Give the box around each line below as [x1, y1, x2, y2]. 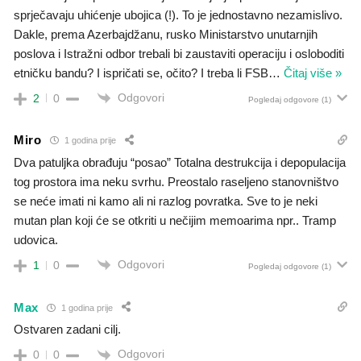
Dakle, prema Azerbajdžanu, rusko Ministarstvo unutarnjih [14, 27, 317, 41]
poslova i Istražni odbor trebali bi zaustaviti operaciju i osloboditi [14, 46, 344, 60]
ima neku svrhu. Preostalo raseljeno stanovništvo [77, 174, 338, 189]
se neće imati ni [14, 193, 99, 208]
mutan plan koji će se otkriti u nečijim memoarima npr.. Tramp [14, 213, 336, 227]
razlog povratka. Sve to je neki [159, 193, 317, 208]
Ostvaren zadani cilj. [14, 322, 121, 337]
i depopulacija [272, 155, 346, 169]
